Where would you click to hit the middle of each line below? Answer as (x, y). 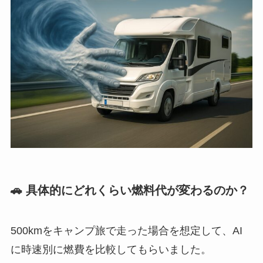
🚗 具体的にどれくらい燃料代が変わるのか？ (129, 190)
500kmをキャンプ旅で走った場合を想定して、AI (126, 231)
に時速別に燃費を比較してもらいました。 (111, 250)
